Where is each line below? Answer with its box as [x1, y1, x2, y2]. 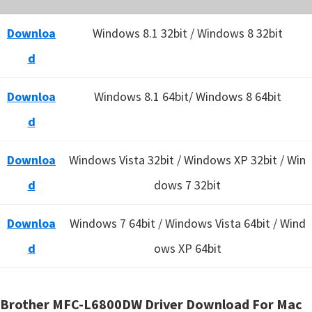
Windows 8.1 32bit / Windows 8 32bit [92, 25, 283, 41]
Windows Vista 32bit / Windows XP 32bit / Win [69, 152, 306, 168]
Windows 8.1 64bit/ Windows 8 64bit [93, 88, 281, 104]
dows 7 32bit [154, 177, 221, 193]
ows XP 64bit [153, 240, 221, 256]
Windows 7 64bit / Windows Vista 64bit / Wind [69, 215, 306, 231]
